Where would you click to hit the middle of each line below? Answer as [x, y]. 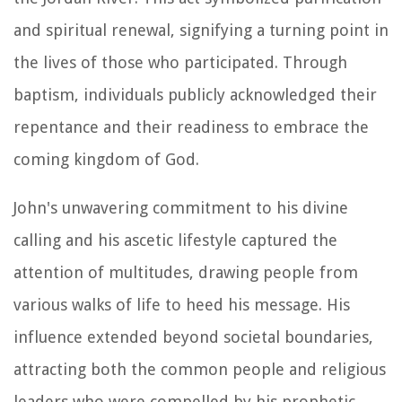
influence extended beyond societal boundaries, [193, 336]
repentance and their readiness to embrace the [191, 127]
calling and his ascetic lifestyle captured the [175, 240]
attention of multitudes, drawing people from [186, 272]
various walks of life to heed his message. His [182, 304]
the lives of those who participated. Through [180, 62]
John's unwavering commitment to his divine [181, 207]
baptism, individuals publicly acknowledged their [195, 94]
